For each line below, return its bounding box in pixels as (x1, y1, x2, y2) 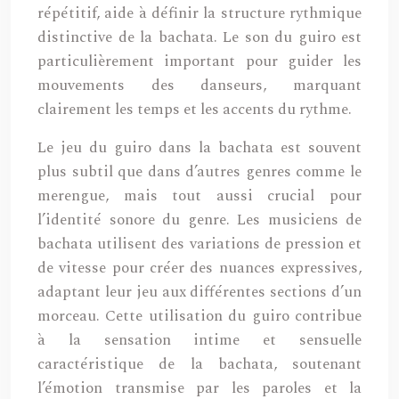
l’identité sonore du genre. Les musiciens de (37, 208, 362, 232)
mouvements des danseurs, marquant (37, 74, 362, 97)
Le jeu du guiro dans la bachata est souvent (37, 136, 362, 159)
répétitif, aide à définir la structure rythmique (37, 2, 362, 25)
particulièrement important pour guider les (37, 50, 362, 73)
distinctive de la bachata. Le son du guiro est (37, 26, 362, 49)
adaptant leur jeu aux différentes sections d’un (37, 281, 362, 304)
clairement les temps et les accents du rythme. (37, 98, 352, 121)
